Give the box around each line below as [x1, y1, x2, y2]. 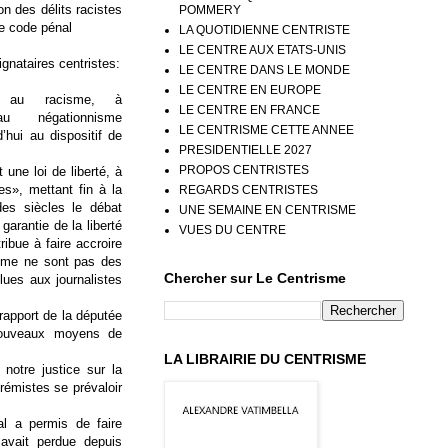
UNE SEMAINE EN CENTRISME [179, 202, 356, 217]
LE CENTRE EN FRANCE [179, 102, 320, 117]
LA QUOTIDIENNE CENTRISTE [179, 22, 350, 37]
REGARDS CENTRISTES [179, 182, 318, 197]
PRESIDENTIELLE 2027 [179, 142, 312, 157]
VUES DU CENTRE [179, 222, 286, 237]
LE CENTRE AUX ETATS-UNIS [179, 42, 346, 57]
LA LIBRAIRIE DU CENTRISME [164, 350, 366, 367]
